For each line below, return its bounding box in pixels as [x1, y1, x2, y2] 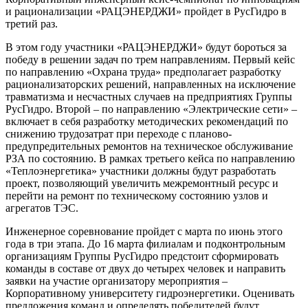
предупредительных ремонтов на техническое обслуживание [5, 140, 293, 153]
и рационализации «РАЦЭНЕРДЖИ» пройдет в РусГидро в [5, 5, 287, 18]
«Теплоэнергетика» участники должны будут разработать [5, 165, 276, 177]
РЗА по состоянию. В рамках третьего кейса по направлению [5, 153, 295, 165]
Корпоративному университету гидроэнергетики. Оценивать [5, 287, 294, 300]
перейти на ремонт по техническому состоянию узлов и [5, 190, 268, 202]
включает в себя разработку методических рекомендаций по [5, 115, 288, 128]
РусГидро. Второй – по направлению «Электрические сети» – [5, 103, 297, 115]
